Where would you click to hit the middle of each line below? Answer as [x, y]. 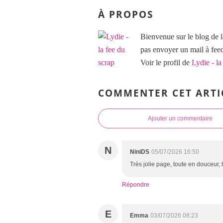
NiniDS [140, 152]
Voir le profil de [166, 62]
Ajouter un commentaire [180, 119]
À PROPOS [126, 14]
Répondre [136, 185]
